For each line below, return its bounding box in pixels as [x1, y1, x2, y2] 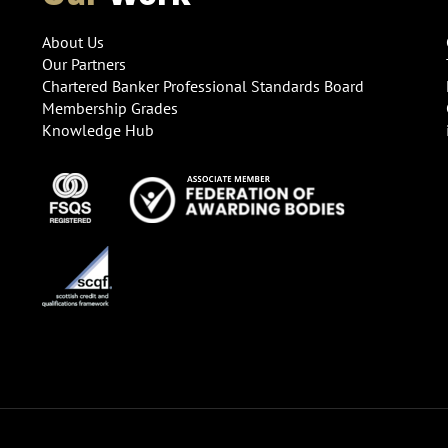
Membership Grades [42, 97, 179, 118]
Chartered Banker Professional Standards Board [42, 75, 365, 96]
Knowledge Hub [42, 119, 155, 140]
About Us [42, 31, 105, 52]
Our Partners [42, 53, 127, 74]
